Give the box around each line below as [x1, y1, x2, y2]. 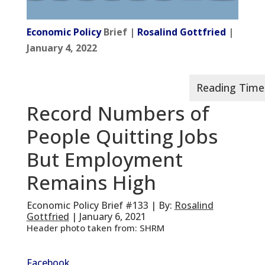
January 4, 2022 [26, 41, 97, 55]
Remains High [26, 169, 156, 196]
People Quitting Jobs [26, 123, 218, 150]
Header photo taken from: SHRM [26, 222, 164, 234]
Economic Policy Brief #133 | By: [26, 199, 174, 212]
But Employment [26, 146, 183, 173]
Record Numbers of [26, 100, 209, 127]
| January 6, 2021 [69, 210, 146, 224]
